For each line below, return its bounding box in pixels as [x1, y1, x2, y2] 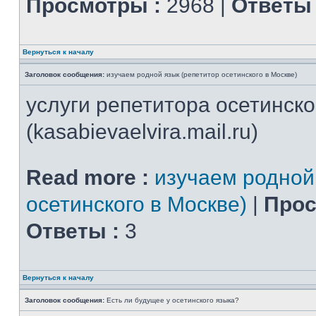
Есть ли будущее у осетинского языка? [104, 296, 239, 304]
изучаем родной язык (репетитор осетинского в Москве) [104, 71, 297, 78]
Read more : [26, 166, 149, 189]
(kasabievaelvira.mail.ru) [26, 120, 258, 143]
